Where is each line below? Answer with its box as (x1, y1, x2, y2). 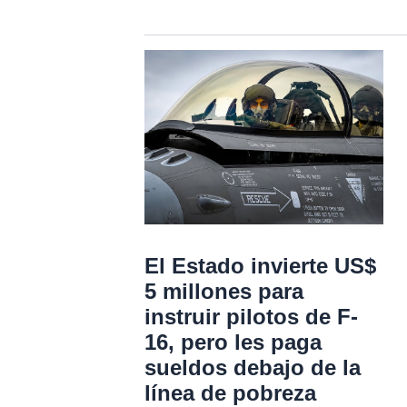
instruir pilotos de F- (144, 303, 358, 329)
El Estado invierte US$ (144, 253, 376, 278)
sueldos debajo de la (144, 354, 361, 380)
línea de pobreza (144, 380, 316, 405)
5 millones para (144, 278, 303, 303)
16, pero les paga (144, 329, 322, 354)
